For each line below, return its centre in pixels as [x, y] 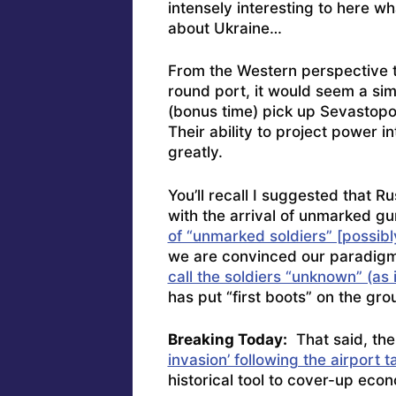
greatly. [195, 152]
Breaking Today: [227, 340]
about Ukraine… [225, 28]
